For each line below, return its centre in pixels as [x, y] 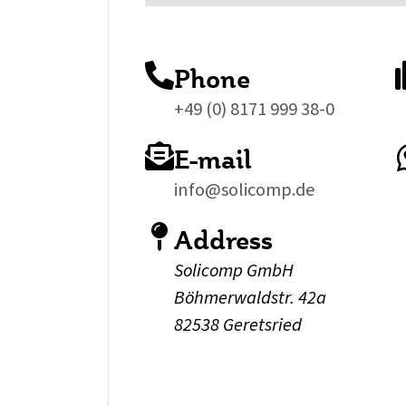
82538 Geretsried [238, 324]
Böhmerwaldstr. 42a [250, 297]
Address [223, 239]
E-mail [213, 159]
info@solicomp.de [245, 189]
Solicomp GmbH [234, 270]
